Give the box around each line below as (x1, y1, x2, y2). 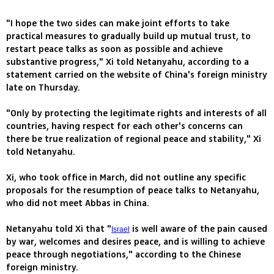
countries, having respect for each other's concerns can (6, 120, 243, 133)
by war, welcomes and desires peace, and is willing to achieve (6, 235, 265, 249)
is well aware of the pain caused (130, 223, 267, 236)
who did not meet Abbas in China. (6, 197, 149, 210)
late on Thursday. (6, 81, 80, 95)
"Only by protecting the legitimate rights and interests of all (6, 107, 267, 120)
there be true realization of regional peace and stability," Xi (6, 133, 261, 146)
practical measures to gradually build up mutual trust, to (6, 30, 251, 43)
